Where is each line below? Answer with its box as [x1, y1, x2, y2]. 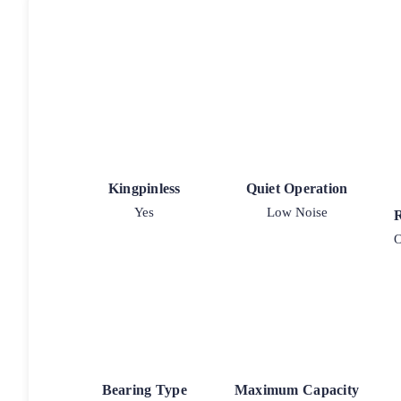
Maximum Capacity [234, 382, 360, 398]
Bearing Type [101, 382, 187, 398]
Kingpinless [107, 180, 181, 196]
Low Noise [266, 204, 328, 219]
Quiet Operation [245, 180, 348, 196]
